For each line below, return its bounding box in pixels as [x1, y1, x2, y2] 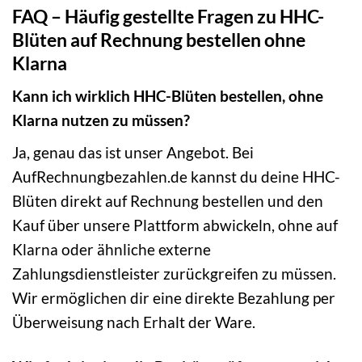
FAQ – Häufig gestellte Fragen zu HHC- [12, 4, 324, 27]
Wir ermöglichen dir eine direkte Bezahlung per [12, 288, 335, 307]
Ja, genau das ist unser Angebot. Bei [12, 142, 254, 162]
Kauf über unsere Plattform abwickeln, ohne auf [12, 215, 338, 234]
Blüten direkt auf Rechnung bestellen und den [12, 191, 323, 210]
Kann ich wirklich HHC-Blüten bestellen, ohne [12, 86, 323, 106]
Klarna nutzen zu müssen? [12, 111, 190, 130]
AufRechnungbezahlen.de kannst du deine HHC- [12, 166, 340, 186]
